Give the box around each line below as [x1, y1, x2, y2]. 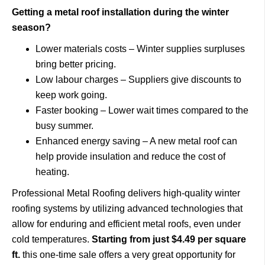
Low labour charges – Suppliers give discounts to [35, 75, 241, 85]
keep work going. [35, 90, 109, 100]
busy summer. [35, 121, 96, 131]
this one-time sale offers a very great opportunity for [20, 250, 235, 260]
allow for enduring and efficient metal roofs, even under [12, 219, 241, 229]
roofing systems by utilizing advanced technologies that [12, 203, 243, 214]
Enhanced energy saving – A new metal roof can [35, 136, 237, 146]
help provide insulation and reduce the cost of [35, 151, 225, 161]
